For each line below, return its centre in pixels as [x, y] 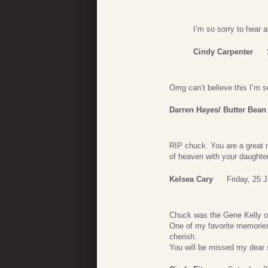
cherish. [183, 236]
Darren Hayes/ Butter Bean [218, 110]
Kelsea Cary [191, 179]
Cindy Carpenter [223, 51]
